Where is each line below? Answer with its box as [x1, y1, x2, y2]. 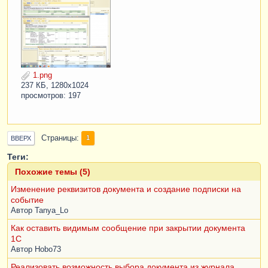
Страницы [41, 133, 77, 142]
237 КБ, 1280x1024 [21, 81, 89, 90]
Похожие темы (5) [15, 166, 90, 176]
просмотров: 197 [21, 91, 81, 100]
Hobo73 [35, 245, 61, 254]
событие [11, 194, 44, 205]
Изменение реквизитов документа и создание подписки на [11, 184, 241, 194]
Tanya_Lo [35, 206, 68, 215]
